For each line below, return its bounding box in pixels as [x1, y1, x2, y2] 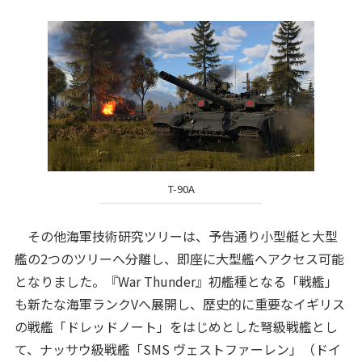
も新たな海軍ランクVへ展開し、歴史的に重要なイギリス [14, 294, 345, 314]
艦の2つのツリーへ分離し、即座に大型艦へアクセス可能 [14, 249, 344, 269]
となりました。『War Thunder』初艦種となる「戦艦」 [14, 271, 338, 292]
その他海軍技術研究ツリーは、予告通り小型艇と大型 [14, 226, 338, 246]
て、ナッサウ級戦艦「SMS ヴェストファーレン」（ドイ [14, 339, 341, 360]
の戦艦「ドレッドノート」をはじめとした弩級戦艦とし [14, 317, 338, 337]
